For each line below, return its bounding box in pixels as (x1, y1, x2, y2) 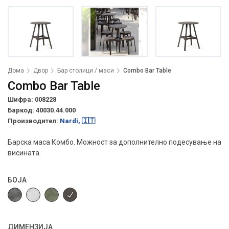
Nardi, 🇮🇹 (60, 117, 95, 125)
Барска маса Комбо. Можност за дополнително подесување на (8, 138, 221, 146)
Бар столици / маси (57, 67, 114, 74)
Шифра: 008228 (8, 96, 56, 103)
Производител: (8, 117, 60, 125)
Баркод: (8, 106, 36, 114)
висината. (8, 149, 41, 157)
